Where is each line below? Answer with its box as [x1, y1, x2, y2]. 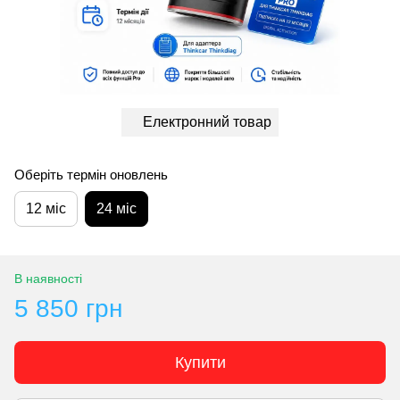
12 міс [26, 200, 66, 216]
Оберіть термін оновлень [14, 166, 168, 182]
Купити [174, 353, 226, 371]
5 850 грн [14, 294, 122, 322]
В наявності [14, 271, 82, 286]
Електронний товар [143, 113, 271, 129]
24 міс [96, 200, 137, 216]
